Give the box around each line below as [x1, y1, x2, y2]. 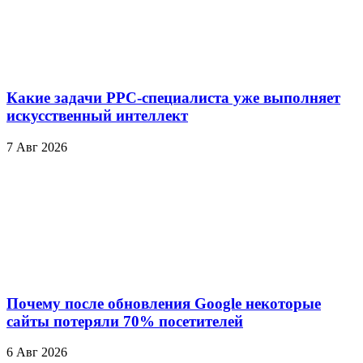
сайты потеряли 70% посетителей [6, 312, 243, 330]
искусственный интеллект [6, 107, 188, 125]
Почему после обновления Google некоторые [6, 294, 321, 312]
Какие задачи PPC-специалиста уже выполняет [6, 89, 340, 107]
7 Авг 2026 [6, 140, 67, 155]
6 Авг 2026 [6, 345, 67, 360]
